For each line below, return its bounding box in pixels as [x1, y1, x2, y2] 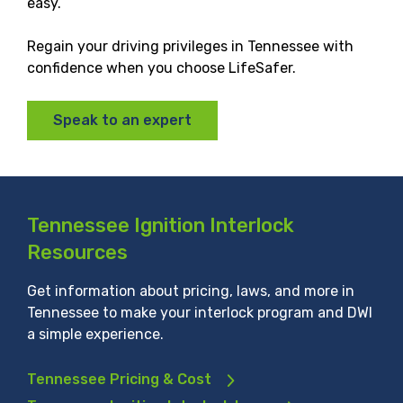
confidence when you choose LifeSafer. [27, 58, 296, 76]
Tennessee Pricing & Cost [27, 370, 211, 388]
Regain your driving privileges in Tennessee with [27, 37, 354, 55]
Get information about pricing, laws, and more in [27, 282, 354, 300]
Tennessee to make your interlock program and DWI [27, 303, 372, 321]
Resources [27, 240, 128, 264]
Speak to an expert [53, 111, 192, 129]
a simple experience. [27, 325, 164, 343]
